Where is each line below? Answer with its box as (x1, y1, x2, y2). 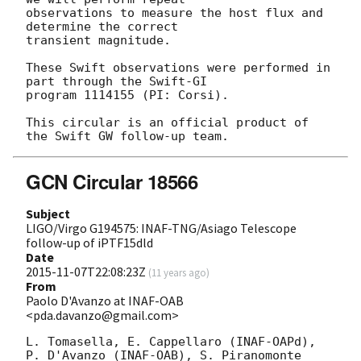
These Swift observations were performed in (26, 60, 330, 75)
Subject (26, 205, 70, 222)
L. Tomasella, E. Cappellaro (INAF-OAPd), (26, 334, 316, 349)
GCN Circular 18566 (26, 167, 198, 195)
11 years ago (151, 265, 206, 279)
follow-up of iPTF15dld (26, 234, 153, 251)
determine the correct (26, 19, 185, 34)
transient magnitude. (26, 32, 171, 48)
